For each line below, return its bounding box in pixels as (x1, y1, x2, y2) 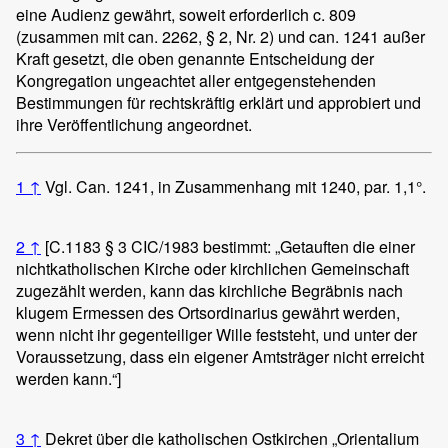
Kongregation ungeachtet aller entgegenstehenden (16, 69, 376, 93)
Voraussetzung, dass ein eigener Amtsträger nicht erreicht (16, 345, 424, 369)
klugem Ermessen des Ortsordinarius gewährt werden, (16, 301, 400, 325)
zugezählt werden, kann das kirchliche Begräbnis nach (16, 279, 403, 303)
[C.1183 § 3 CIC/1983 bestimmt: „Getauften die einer (45, 235, 415, 259)
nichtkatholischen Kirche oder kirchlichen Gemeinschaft (16, 257, 409, 281)
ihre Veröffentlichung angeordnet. (16, 113, 252, 137)
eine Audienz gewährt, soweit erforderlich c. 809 (16, 3, 356, 27)
